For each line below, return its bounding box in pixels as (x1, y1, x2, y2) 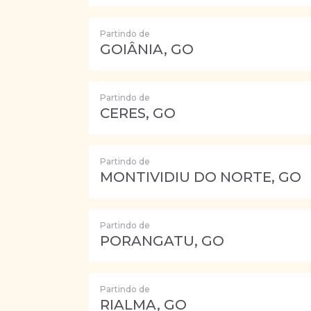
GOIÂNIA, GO (100, 41, 194, 58)
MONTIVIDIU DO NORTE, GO (100, 169, 301, 185)
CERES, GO (100, 105, 176, 121)
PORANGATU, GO (100, 233, 224, 249)
